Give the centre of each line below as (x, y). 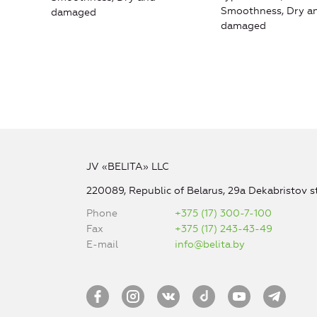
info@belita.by (210, 245)
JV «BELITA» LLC (127, 167)
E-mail (102, 245)
